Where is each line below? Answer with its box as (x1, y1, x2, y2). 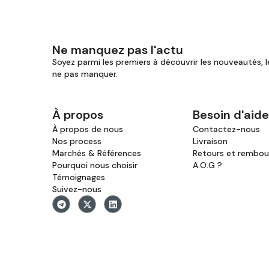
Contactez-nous (193, 124, 260, 135)
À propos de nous (52, 124, 123, 135)
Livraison (193, 136, 228, 147)
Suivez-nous (52, 184, 101, 195)
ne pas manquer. (52, 68, 118, 80)
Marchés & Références (52, 148, 141, 159)
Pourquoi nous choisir (52, 160, 138, 171)
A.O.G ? (193, 160, 222, 171)
